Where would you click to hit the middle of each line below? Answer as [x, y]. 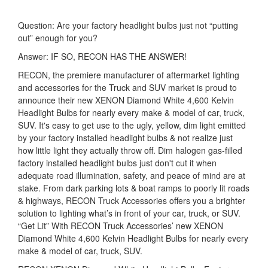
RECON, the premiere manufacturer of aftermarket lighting [129, 74]
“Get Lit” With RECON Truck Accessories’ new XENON [121, 225]
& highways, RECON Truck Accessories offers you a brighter [132, 200]
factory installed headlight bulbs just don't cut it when [117, 162]
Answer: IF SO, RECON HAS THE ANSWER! [102, 56]
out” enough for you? [58, 37]
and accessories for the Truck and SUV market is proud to [127, 87]
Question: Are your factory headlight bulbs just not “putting [128, 25]
